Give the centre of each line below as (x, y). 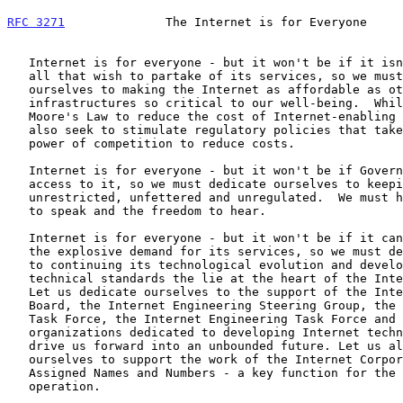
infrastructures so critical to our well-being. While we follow (18, 103)
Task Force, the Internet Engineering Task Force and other (18, 318)
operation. (18, 386)
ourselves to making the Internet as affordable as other (18, 89)
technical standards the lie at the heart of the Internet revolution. (18, 278)
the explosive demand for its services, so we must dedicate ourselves (18, 251)
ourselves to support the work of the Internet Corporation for (18, 359)
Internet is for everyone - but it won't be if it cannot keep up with (18, 237)
